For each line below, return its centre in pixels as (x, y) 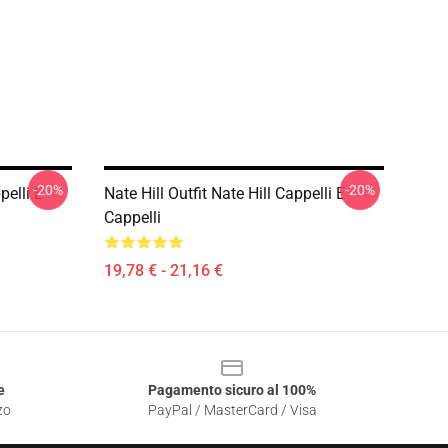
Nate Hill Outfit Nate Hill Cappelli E (224, 193)
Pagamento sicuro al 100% (232, 390)
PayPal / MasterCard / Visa (232, 410)
